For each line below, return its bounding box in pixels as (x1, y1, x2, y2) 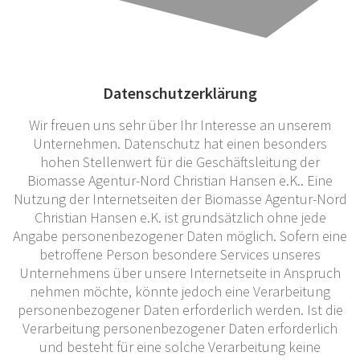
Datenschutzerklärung (103, 82, 257, 103)
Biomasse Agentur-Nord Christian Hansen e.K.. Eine (27, 170, 333, 190)
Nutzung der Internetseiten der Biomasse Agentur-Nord (13, 189, 347, 208)
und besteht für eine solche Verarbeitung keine (39, 337, 321, 356)
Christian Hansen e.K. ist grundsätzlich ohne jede (34, 207, 326, 227)
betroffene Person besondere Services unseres (39, 244, 321, 264)
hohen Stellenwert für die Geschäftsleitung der (40, 152, 320, 171)
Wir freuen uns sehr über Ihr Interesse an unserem (29, 115, 331, 134)
